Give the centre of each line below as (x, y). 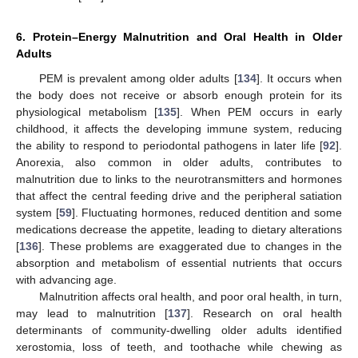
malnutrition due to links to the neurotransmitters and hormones (179, 179)
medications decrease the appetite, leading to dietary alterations (179, 230)
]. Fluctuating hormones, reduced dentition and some (207, 213)
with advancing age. (66, 280)
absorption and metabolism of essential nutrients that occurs (179, 263)
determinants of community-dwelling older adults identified (179, 330)
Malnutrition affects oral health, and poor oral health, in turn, (190, 297)
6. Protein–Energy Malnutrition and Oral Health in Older (179, 37)
